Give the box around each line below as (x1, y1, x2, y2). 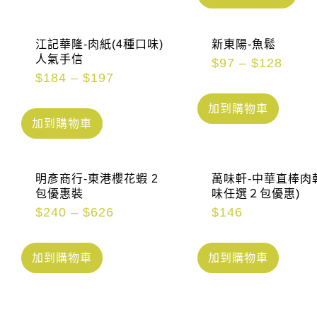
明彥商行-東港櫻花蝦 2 (35, 173, 159, 185)
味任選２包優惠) (211, 188, 300, 200)
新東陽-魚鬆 (211, 38, 276, 51)
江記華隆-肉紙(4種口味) (35, 38, 164, 51)
